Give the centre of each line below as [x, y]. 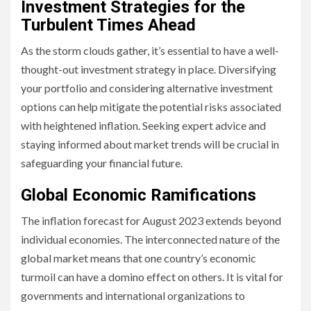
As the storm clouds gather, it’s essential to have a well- [150, 50]
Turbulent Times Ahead [108, 25]
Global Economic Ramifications [138, 195]
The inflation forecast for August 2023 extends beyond [151, 220]
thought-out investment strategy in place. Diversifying [149, 69]
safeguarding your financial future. [102, 163]
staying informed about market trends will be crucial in [150, 144]
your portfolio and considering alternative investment [147, 88]
